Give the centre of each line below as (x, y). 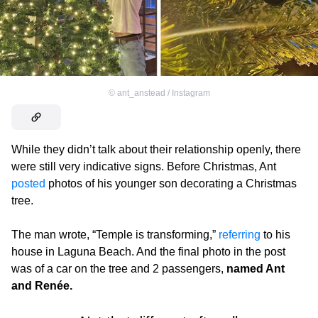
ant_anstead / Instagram (163, 93)
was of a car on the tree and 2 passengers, (119, 268)
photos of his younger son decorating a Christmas (171, 183)
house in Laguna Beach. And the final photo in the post (148, 251)
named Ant (256, 268)
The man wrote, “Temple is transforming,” (115, 234)
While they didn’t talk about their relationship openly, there (156, 149)
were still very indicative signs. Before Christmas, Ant (144, 166)
